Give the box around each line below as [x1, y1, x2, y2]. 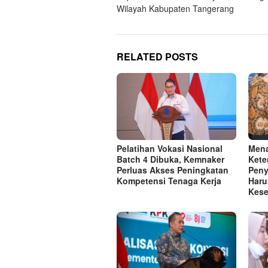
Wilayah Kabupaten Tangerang [117, 2, 234, 14]
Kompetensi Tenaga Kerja [117, 174, 221, 187]
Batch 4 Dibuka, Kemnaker [117, 153, 224, 165]
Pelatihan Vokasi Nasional [117, 142, 223, 154]
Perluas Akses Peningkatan [117, 163, 229, 176]
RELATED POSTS [117, 49, 198, 63]
